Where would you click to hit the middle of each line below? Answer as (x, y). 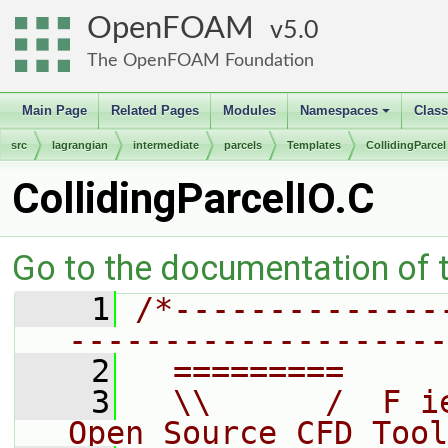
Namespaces (339, 110)
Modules (249, 110)
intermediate (166, 145)
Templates (314, 145)
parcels (243, 145)
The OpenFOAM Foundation (200, 60)
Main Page (54, 110)
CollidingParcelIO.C (193, 198)
